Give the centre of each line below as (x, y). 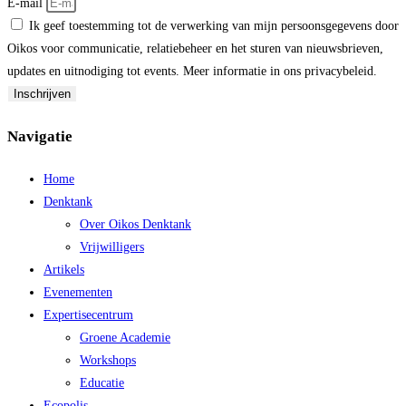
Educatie (102, 382)
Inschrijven (42, 94)
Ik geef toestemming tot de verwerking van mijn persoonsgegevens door (214, 26)
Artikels (64, 269)
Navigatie (40, 137)
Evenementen (78, 292)
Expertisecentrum (88, 314)
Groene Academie (125, 337)
